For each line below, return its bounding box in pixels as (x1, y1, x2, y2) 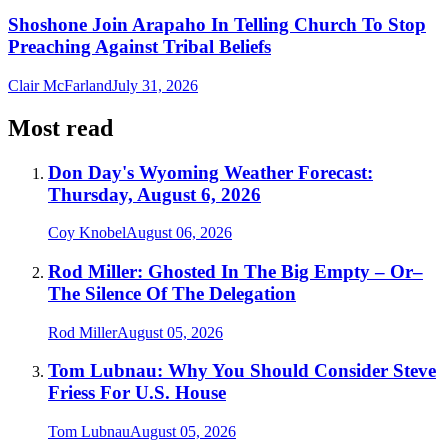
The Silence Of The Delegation (48, 283, 296, 305)
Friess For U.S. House (48, 382, 226, 404)
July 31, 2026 (112, 76, 198, 94)
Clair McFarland (8, 76, 112, 94)
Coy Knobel (48, 224, 126, 242)
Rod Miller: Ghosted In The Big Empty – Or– (48, 261, 423, 283)
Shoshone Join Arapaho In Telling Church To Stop (8, 14, 426, 36)
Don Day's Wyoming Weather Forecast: (48, 161, 373, 183)
